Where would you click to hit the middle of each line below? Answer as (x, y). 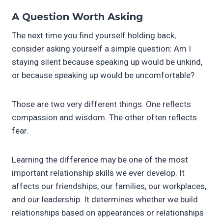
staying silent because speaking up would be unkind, (107, 62)
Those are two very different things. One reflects (101, 104)
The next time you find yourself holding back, (94, 35)
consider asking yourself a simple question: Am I (101, 48)
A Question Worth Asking (77, 16)
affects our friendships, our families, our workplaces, (109, 186)
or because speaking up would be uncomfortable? (103, 75)
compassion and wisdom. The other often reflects (104, 117)
